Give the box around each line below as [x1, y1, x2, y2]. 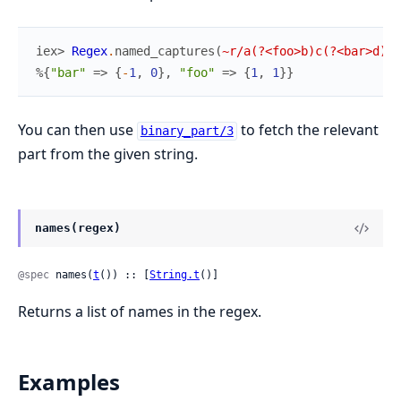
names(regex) [35, 221, 121, 235]
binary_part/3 [140, 124, 234, 139]
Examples [18, 367, 120, 397]
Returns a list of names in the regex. [18, 302, 261, 322]
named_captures [115, 44, 215, 59]
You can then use [18, 120, 137, 141]
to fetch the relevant [236, 120, 379, 141]
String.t [149, 269, 200, 282]
